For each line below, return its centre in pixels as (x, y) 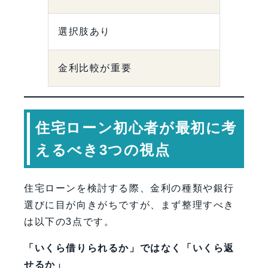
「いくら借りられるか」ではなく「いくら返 (130, 248)
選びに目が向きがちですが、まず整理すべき (129, 205)
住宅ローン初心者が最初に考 (136, 128)
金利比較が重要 (95, 68)
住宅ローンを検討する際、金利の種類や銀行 (130, 188)
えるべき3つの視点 (103, 150)
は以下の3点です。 (69, 222)
